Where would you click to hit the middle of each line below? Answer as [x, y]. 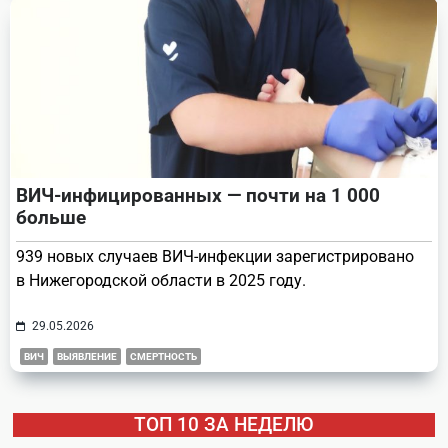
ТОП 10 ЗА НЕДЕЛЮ [224, 424]
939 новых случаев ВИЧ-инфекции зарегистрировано [215, 256]
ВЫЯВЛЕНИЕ [87, 356]
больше [51, 217]
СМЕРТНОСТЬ [163, 356]
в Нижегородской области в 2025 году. [161, 280]
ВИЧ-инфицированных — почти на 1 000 [198, 195]
